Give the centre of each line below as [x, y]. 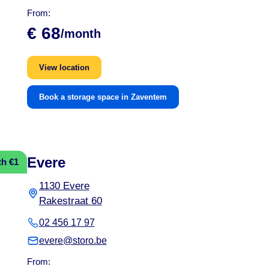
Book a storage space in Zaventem [103, 97]
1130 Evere [64, 186]
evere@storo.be [73, 240]
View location [64, 67]
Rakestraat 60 [70, 201]
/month [80, 33]
